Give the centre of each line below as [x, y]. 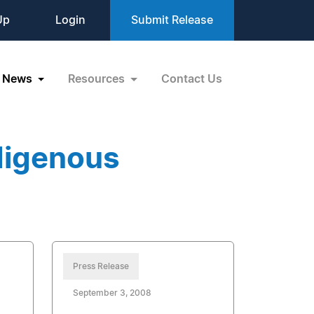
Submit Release [172, 20]
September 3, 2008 [112, 293]
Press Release [101, 266]
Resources [98, 79]
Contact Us [192, 79]
